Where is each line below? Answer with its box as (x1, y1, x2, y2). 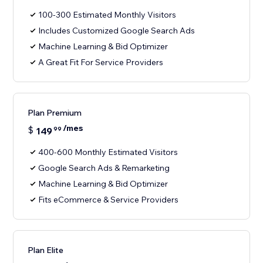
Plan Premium (28, 107, 82, 119)
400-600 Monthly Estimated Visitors (38, 147, 178, 158)
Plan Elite (28, 245, 64, 256)
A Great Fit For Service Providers (38, 57, 164, 68)
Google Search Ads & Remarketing (38, 163, 170, 174)
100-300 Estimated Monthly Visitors (38, 9, 177, 21)
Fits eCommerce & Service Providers (38, 194, 179, 205)
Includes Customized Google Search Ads (38, 25, 195, 36)
